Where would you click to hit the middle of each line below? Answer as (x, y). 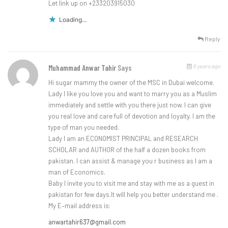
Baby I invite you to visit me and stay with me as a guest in (131, 183)
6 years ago (206, 66)
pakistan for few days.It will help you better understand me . (133, 195)
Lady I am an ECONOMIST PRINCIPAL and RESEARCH (123, 139)
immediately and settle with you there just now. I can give (130, 105)
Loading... (73, 20)
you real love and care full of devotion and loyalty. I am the (132, 116)
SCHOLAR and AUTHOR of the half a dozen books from (127, 150)
